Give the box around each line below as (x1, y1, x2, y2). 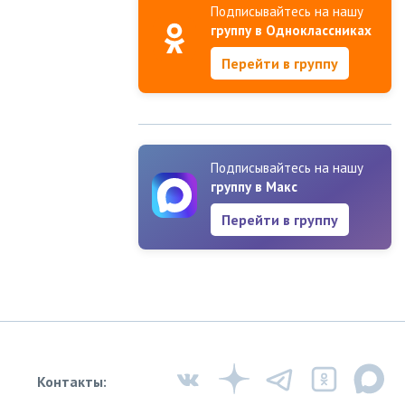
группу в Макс (211, 178, 297, 195)
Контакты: (37, 372, 107, 391)
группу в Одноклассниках (211, 22, 372, 39)
